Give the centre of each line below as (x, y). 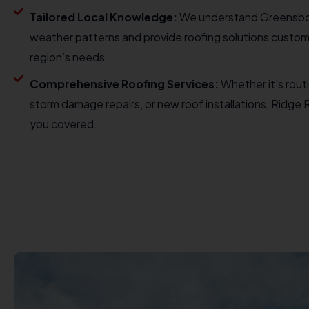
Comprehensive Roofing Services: (124, 84)
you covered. (63, 124)
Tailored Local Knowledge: (103, 17)
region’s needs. (69, 57)
